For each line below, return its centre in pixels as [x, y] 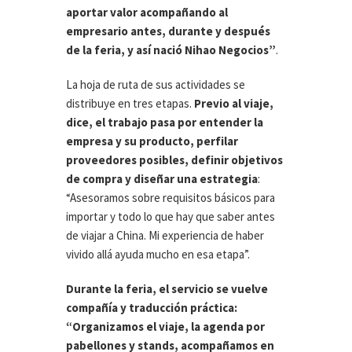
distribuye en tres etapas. [130, 104]
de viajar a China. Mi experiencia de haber [165, 236]
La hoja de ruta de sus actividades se [156, 85]
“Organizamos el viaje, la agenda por [165, 327]
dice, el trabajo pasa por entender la [165, 123]
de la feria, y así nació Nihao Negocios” [171, 50]
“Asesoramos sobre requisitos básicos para [170, 198]
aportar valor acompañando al [147, 13]
